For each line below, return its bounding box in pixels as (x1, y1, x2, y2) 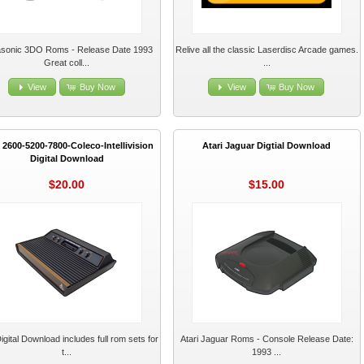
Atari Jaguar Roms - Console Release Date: (180, 334, 353, 344)
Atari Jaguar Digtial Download (202, 140, 331, 150)
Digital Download (29, 153, 104, 163)
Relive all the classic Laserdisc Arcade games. (175, 44, 358, 54)
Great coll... (44, 57, 90, 67)
